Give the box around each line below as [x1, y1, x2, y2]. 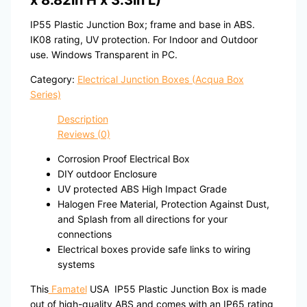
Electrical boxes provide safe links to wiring [57, 243, 251, 256]
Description [57, 113, 108, 125]
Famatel [48, 283, 87, 295]
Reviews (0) [57, 128, 110, 140]
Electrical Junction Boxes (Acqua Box [77, 73, 244, 86]
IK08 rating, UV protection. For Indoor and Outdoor [29, 34, 258, 46]
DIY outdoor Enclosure [57, 168, 157, 180]
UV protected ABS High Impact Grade [57, 183, 227, 195]
